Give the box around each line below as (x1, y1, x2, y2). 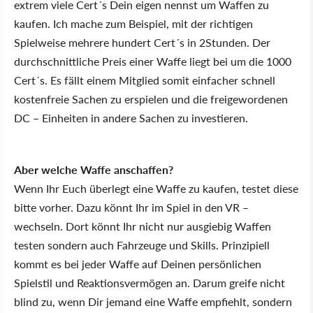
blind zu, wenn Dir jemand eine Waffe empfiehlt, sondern (14, 293, 292, 310)
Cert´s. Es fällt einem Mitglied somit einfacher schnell (14, 72, 275, 88)
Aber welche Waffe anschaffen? (14, 161, 173, 177)
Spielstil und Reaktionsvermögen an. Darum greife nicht (14, 275, 285, 291)
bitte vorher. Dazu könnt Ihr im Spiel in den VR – (14, 199, 249, 215)
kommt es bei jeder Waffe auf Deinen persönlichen (14, 256, 261, 272)
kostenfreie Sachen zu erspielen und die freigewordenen (14, 91, 288, 107)
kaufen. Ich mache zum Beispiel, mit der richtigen (14, 15, 253, 31)
